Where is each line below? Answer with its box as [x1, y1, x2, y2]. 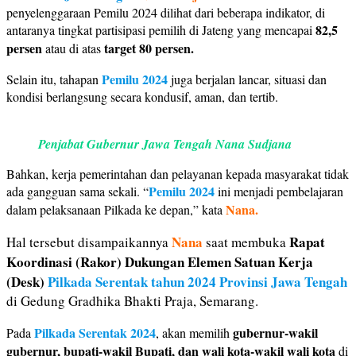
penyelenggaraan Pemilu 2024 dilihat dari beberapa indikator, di [6, 3, 325, 21]
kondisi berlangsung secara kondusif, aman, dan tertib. [6, 87, 278, 105]
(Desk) [6, 271, 48, 292]
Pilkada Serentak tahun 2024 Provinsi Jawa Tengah [48, 271, 347, 292]
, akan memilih [156, 323, 233, 341]
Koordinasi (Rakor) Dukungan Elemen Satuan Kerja [6, 251, 313, 272]
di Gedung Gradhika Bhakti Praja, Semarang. [6, 291, 258, 310]
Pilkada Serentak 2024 [34, 323, 156, 342]
